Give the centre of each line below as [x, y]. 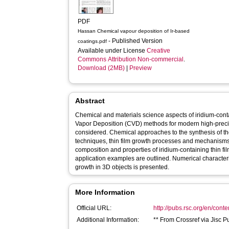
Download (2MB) [101, 68]
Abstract [90, 101]
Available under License [112, 51]
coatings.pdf [93, 41]
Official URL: [94, 208]
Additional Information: [108, 220]
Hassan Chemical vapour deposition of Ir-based [134, 31]
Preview [141, 68]
